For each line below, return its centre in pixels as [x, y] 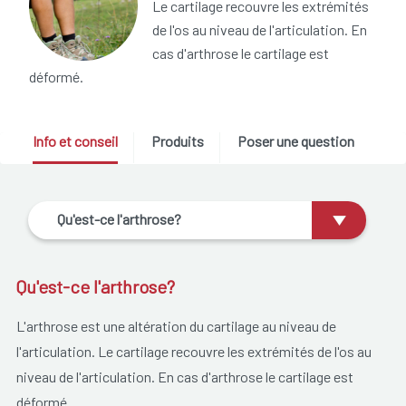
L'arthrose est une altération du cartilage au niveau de [176, 325]
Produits [177, 141]
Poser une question [295, 141]
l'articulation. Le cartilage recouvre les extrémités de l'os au [193, 351]
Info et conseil [75, 141]
